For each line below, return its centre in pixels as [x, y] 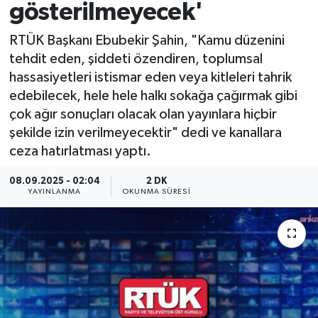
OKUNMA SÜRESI [156, 192]
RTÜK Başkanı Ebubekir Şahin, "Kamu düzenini [147, 40]
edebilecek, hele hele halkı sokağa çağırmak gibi [153, 95]
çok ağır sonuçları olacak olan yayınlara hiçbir [143, 114]
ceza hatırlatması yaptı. [80, 151]
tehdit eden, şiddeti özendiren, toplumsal [136, 59]
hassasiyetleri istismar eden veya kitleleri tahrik [150, 77]
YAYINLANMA [55, 192]
